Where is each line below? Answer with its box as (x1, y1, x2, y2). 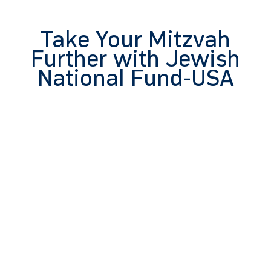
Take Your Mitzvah (41, 25, 230, 54)
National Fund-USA (37, 64, 234, 93)
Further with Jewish (31, 44, 240, 73)
